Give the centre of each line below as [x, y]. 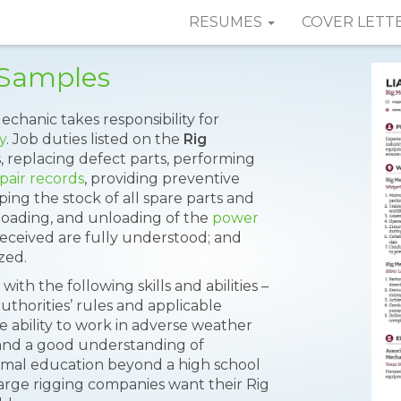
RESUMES [227, 22]
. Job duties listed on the [95, 139]
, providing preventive [162, 179]
